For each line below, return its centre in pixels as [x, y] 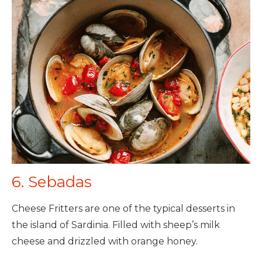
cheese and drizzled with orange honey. [105, 242]
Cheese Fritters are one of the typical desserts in [123, 209]
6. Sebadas [52, 182]
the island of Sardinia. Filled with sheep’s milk [116, 225]
